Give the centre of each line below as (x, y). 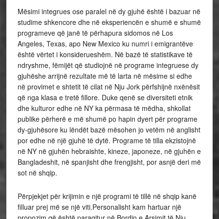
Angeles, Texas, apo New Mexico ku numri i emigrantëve (105, 44)
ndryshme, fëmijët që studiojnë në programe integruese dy (108, 65)
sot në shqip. (37, 173)
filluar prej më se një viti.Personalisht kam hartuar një (99, 207)
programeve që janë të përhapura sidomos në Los (95, 33)
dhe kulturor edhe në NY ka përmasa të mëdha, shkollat (104, 108)
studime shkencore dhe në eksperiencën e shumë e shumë (109, 22)
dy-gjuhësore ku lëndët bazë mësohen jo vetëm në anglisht (109, 130)
